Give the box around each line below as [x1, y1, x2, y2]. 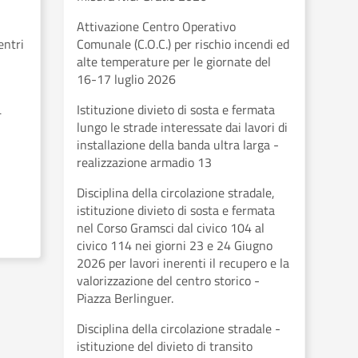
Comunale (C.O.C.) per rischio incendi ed [77, 34, 289, 54]
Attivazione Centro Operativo [77, 17, 236, 36]
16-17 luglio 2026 [77, 70, 176, 89]
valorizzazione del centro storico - [77, 271, 260, 290]
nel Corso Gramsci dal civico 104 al [77, 218, 265, 237]
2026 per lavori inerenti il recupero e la [77, 253, 289, 272]
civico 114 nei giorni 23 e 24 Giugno [77, 236, 272, 255]
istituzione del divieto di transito [77, 336, 253, 356]
